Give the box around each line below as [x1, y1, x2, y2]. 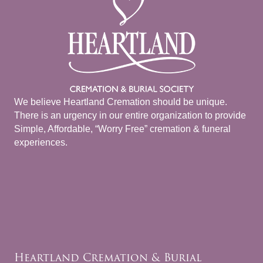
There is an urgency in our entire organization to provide [14, 110, 246, 121]
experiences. [14, 137, 68, 148]
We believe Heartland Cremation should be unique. [14, 97, 227, 107]
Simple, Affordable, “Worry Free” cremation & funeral [14, 124, 231, 134]
